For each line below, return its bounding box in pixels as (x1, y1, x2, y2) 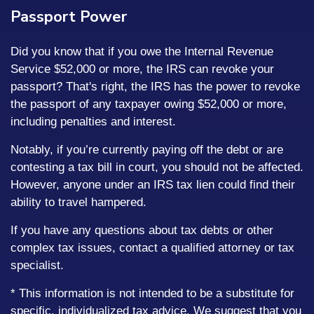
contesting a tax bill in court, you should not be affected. (11, 161, 303, 174)
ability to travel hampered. (11, 196, 146, 209)
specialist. (11, 259, 64, 272)
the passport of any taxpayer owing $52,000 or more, (11, 97, 287, 111)
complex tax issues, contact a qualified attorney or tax (11, 241, 294, 254)
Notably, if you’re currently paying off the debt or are (11, 143, 283, 156)
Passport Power (11, 6, 127, 27)
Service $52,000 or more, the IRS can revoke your (11, 62, 274, 76)
